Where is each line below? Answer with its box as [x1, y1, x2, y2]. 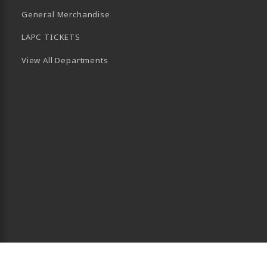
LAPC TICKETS [21, 32, 80, 43]
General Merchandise [21, 8, 110, 20]
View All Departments [21, 54, 108, 66]
